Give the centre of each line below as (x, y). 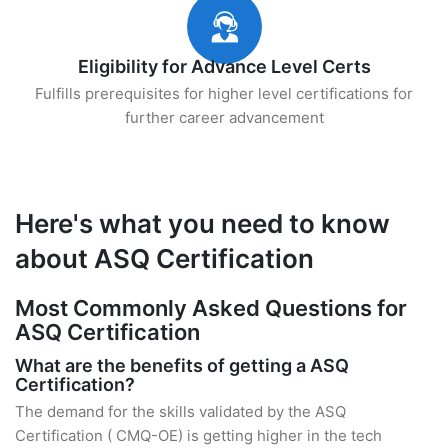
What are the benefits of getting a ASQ (182, 365)
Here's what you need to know (202, 223)
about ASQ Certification (164, 258)
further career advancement (224, 117)
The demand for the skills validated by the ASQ (180, 411)
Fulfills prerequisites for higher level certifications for (224, 93)
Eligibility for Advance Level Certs (224, 66)
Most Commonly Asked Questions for (211, 308)
